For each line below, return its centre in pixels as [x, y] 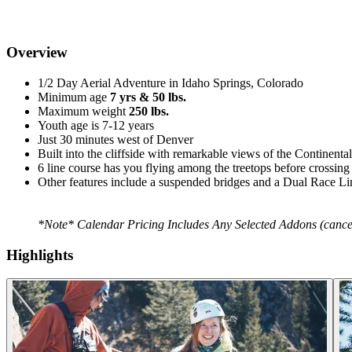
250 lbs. [149, 111]
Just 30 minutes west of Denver [115, 139]
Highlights [40, 255]
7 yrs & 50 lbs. [148, 97]
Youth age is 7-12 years [96, 125]
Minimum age [74, 97]
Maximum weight [83, 111]
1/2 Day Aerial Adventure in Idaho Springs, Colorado [170, 82]
